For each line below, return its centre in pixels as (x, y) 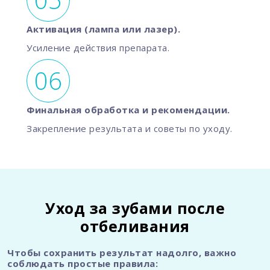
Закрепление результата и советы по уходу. (130, 129)
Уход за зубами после (135, 208)
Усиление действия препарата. (98, 48)
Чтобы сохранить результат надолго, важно (122, 253)
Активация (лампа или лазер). (103, 29)
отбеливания (135, 226)
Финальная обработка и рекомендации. (128, 110)
